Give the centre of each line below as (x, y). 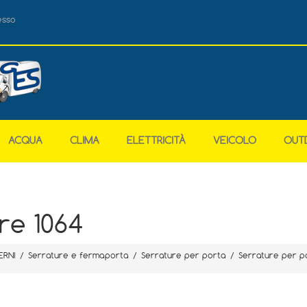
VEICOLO (235, 140)
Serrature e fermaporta (78, 255)
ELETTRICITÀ (157, 140)
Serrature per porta (183, 255)
